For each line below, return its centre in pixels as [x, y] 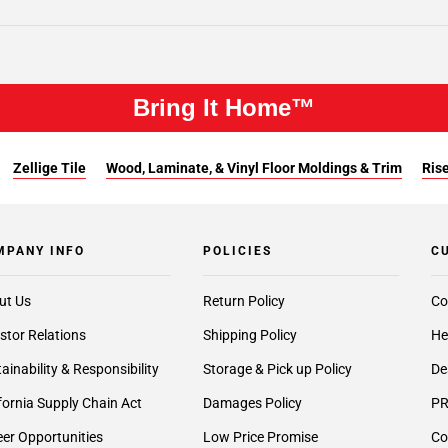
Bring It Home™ [224, 107]
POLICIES [237, 251]
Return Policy [243, 301]
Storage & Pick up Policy [277, 369]
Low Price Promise [260, 437]
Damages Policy [252, 403]
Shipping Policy [249, 335]
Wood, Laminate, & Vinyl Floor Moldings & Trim [253, 168]
